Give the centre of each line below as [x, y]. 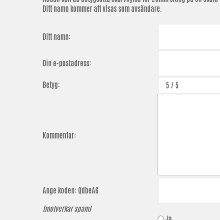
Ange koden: [60, 191]
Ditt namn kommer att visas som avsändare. [102, 9]
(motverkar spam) [67, 209]
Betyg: [51, 85]
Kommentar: [59, 136]
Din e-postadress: [67, 63]
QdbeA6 [88, 191]
